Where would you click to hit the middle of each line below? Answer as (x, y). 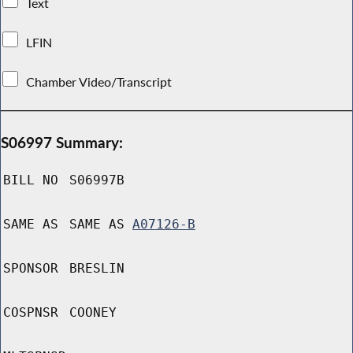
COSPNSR (31, 313)
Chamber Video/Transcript (99, 82)
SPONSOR (31, 269)
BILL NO (31, 180)
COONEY (93, 313)
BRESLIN (97, 269)
